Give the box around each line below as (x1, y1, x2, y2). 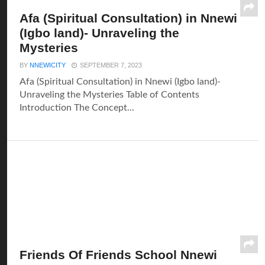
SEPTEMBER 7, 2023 (80, 62, 143, 69)
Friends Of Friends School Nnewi (20, 248, 218, 261)
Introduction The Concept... (20, 103, 135, 112)
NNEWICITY (30, 62, 66, 69)
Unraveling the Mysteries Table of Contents (20, 90, 200, 99)
